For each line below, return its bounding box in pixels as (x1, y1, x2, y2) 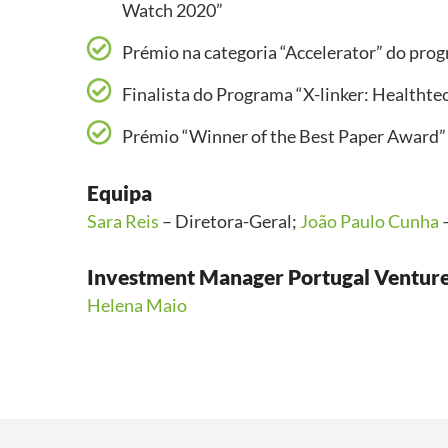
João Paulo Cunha (300, 210, 439, 232)
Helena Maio (87, 294, 187, 316)
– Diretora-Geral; (159, 210, 300, 232)
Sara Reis (87, 210, 159, 232)
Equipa (87, 180, 152, 205)
